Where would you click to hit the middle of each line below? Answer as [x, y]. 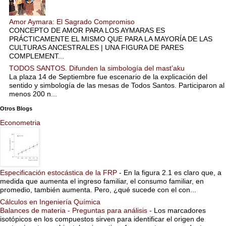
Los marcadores [180, 211]
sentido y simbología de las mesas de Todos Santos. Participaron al [117, 86]
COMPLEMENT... [37, 56]
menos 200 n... [33, 94]
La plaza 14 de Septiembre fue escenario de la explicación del [108, 77]
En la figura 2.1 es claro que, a [173, 173]
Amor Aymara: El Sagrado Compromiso [72, 21]
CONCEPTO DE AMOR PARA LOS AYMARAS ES [87, 30]
